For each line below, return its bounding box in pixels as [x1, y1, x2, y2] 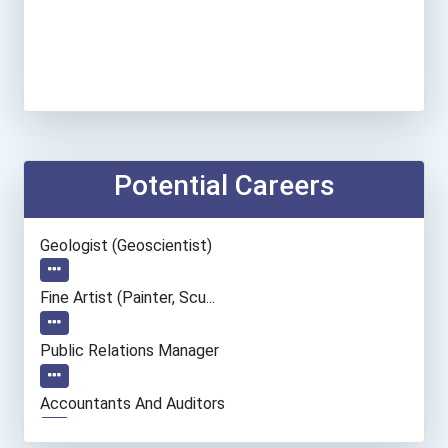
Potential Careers [113, 168, 335, 202]
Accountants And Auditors [40, 393, 225, 413]
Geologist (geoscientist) [40, 235, 212, 255]
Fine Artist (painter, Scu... [40, 288, 215, 308]
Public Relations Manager [40, 341, 219, 361]
